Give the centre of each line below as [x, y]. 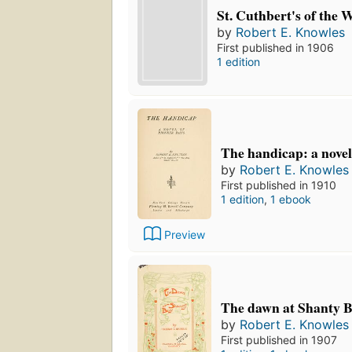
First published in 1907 [279, 339]
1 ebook [291, 199]
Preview [185, 234]
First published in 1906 [276, 48]
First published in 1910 [279, 185]
